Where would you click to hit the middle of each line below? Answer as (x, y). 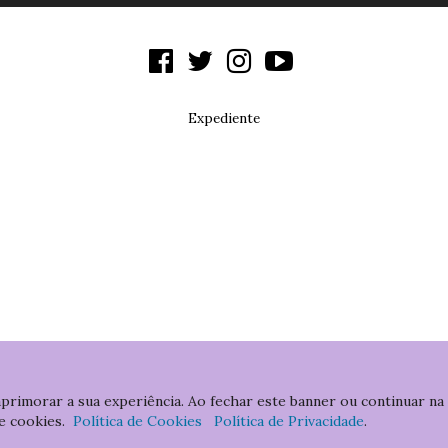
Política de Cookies (137, 421)
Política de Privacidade (288, 421)
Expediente (223, 118)
